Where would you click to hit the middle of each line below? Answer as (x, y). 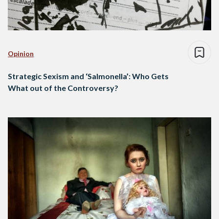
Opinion (21, 54)
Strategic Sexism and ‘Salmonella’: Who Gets (88, 76)
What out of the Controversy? (63, 88)
